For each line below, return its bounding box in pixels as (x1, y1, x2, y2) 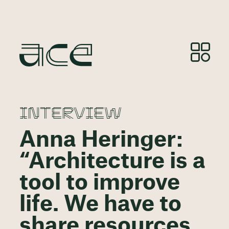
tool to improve (19, 172, 180, 194)
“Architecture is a (19, 151, 205, 173)
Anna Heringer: (19, 129, 183, 151)
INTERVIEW (19, 101, 122, 123)
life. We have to (19, 194, 181, 216)
